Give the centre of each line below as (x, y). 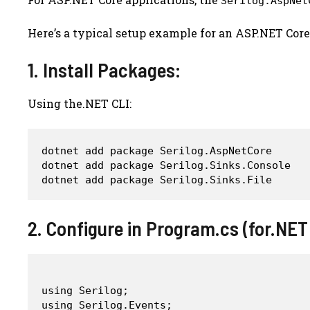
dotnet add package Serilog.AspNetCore (157, 151)
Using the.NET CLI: (80, 103)
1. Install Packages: (104, 69)
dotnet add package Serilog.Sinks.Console (166, 165)
